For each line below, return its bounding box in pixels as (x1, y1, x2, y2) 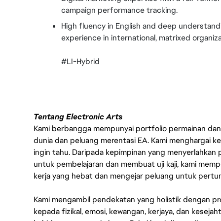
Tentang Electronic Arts (34, 111, 122, 122)
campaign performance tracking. (61, 5, 178, 15)
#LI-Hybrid (61, 56, 100, 67)
